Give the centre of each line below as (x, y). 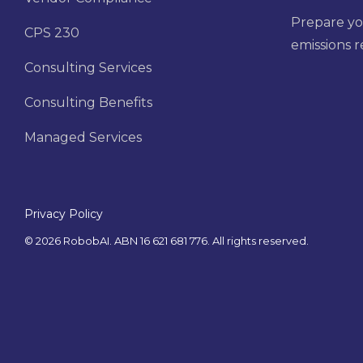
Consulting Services (88, 68)
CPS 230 (52, 33)
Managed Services (83, 138)
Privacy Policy (64, 214)
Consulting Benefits (88, 103)
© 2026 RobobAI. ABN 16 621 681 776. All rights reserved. (167, 241)
